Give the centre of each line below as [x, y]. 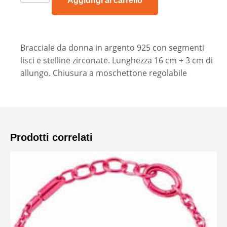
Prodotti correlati [51, 138]
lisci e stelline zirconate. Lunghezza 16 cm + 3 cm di [117, 60]
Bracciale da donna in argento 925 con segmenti [112, 47]
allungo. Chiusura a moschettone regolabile [104, 73]
